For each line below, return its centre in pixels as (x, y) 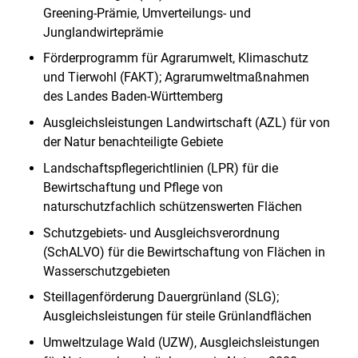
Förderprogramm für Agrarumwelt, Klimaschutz (175, 58)
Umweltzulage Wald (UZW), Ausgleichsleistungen (181, 343)
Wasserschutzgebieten (106, 271)
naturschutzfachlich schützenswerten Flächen (172, 206)
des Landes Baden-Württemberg (133, 97)
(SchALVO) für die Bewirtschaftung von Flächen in (184, 252)
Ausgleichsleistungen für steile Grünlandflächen (177, 316)
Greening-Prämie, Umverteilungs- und (147, 13)
